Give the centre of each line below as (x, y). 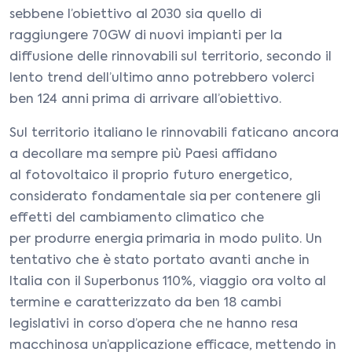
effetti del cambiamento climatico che (137, 218)
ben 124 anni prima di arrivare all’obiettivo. (145, 100)
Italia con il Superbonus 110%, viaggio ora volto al (168, 282)
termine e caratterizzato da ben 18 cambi (145, 303)
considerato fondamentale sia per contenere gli (165, 197)
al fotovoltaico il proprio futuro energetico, (151, 176)
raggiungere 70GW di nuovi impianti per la (146, 36)
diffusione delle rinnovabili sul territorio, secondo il (170, 57)
